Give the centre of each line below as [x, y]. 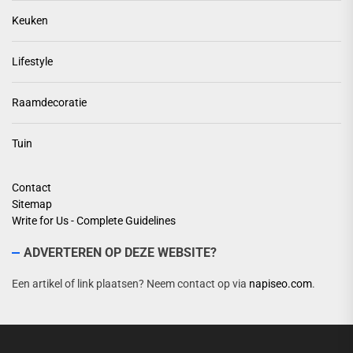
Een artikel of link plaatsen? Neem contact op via [130, 284]
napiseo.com [281, 284]
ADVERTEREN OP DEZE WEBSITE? [120, 253]
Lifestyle [32, 61]
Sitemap [32, 204]
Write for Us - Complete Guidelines [94, 221]
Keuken [30, 20]
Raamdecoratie [49, 102]
